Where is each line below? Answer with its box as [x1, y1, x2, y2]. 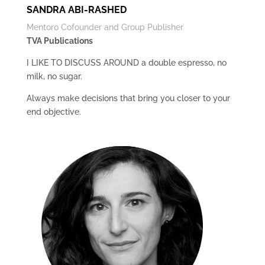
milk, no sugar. [26, 72, 82, 81]
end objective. [26, 107, 81, 117]
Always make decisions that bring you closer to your [26, 93, 230, 103]
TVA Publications [26, 36, 93, 46]
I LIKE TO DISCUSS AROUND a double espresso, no [26, 58, 227, 67]
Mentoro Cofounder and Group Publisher [26, 22, 183, 32]
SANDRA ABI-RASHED [26, 4, 127, 15]
